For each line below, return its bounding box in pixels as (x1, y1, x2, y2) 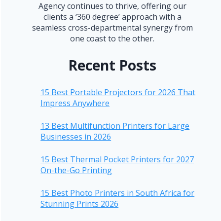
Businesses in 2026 (40, 131, 111, 142)
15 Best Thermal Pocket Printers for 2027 (40, 153, 194, 165)
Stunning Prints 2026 (40, 198, 119, 209)
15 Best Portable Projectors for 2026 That (40, 86, 196, 98)
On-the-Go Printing (40, 164, 112, 176)
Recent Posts (68, 55, 157, 74)
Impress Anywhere (40, 97, 110, 109)
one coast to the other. (70, 33, 155, 44)
